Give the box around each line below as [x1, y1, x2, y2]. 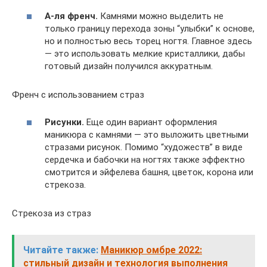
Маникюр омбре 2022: [101, 244, 202, 256]
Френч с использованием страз [12, 89, 144, 100]
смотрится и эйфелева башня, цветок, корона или [45, 167, 253, 178]
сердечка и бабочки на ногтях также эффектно [45, 154, 245, 165]
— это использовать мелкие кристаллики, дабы [45, 48, 245, 59]
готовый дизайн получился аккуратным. [45, 60, 213, 72]
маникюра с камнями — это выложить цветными [45, 129, 249, 140]
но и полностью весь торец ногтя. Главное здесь [45, 35, 252, 46]
